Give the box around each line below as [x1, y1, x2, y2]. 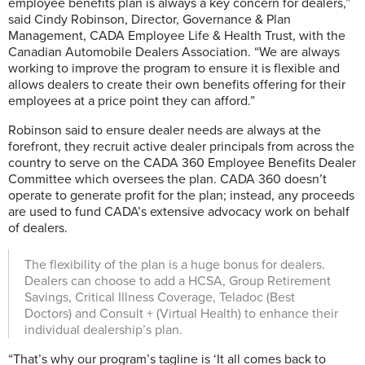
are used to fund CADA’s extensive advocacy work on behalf [8, 203, 350, 220]
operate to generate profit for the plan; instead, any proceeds [8, 187, 354, 204]
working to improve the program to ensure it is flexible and [8, 59, 340, 77]
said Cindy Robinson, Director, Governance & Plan [8, 11, 291, 28]
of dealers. [8, 219, 68, 236]
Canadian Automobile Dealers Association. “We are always [8, 43, 340, 60]
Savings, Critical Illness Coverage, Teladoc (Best [24, 288, 295, 306]
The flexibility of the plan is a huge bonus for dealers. [24, 256, 325, 273]
